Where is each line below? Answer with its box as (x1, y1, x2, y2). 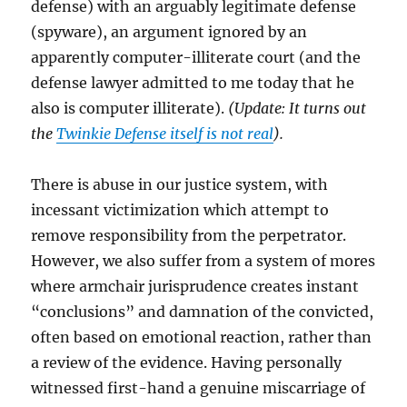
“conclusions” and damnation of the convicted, (31, 303, 374, 321)
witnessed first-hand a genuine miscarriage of (31, 379, 366, 397)
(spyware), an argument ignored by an (31, 23, 308, 41)
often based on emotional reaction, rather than (31, 328, 372, 346)
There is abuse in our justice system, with (31, 175, 329, 194)
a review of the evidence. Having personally (31, 353, 342, 372)
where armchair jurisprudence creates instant (31, 277, 360, 295)
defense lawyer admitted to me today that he (31, 74, 355, 92)
